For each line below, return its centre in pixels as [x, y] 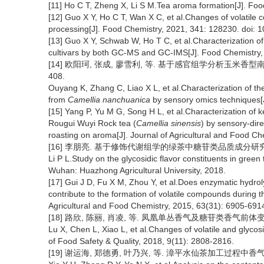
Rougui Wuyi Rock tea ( [92, 123]
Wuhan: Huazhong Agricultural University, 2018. [137, 170]
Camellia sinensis [169, 123]
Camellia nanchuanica [109, 100]
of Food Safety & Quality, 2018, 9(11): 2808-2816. [141, 241]
